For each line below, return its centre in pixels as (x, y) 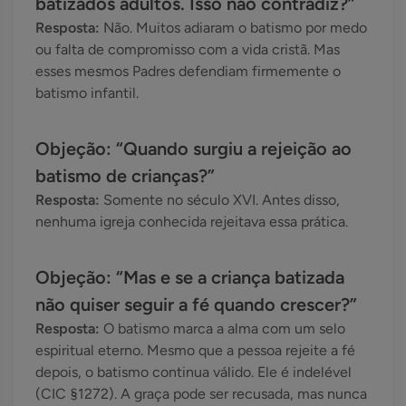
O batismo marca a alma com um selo (224, 329)
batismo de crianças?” (125, 176)
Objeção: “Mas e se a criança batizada (190, 278)
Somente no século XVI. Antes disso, (222, 200)
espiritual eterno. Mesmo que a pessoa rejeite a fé (195, 351)
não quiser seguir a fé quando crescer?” (196, 305)
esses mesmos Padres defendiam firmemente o (188, 72)
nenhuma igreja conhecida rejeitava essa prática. (192, 222)
